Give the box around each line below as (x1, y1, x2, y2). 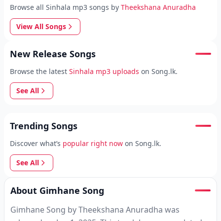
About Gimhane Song (10, 184, 104, 196)
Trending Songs (10, 120, 77, 132)
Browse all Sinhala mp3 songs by (10, 2, 119, 12)
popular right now (63, 139, 123, 148)
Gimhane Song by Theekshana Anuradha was (10, 204, 180, 215)
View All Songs (16, 22, 66, 31)
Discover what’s (10, 139, 61, 148)
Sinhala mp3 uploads (69, 67, 139, 76)
